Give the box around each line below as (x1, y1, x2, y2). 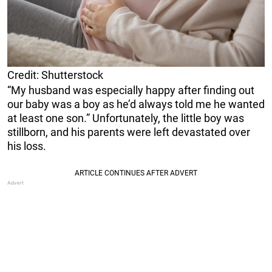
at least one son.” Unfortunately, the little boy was (7, 112, 244, 125)
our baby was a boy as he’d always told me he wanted (7, 98, 265, 111)
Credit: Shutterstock (7, 69, 103, 82)
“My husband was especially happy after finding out (7, 84, 254, 97)
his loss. (7, 140, 46, 153)
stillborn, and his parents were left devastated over (7, 126, 250, 139)
